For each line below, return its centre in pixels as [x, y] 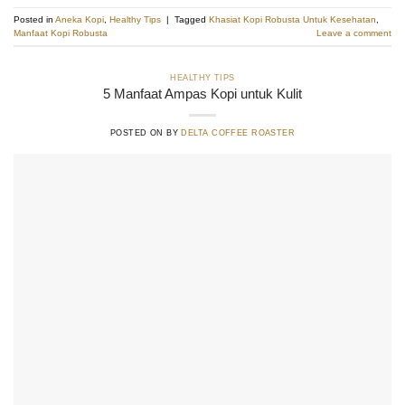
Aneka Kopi [80, 19]
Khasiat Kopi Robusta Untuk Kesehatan [292, 19]
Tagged [192, 19]
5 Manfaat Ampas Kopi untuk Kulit [202, 94]
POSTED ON [138, 132]
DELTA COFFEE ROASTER [238, 132]
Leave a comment [354, 33]
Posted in [34, 19]
